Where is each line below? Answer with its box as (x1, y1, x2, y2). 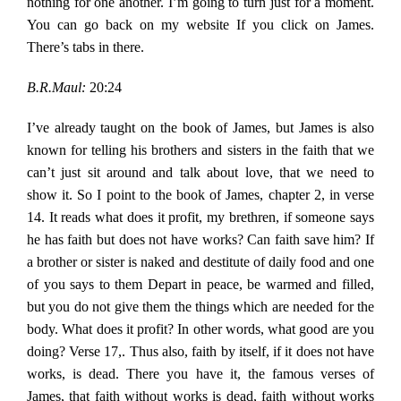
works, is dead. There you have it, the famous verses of (26, 366, 375, 382)
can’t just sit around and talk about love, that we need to (26, 165, 375, 181)
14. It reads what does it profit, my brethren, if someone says (26, 209, 375, 226)
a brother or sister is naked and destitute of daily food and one (26, 254, 375, 270)
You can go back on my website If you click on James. (26, 17, 375, 33)
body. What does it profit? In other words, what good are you (26, 321, 375, 337)
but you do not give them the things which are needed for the (26, 299, 375, 315)
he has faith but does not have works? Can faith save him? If (26, 232, 375, 248)
